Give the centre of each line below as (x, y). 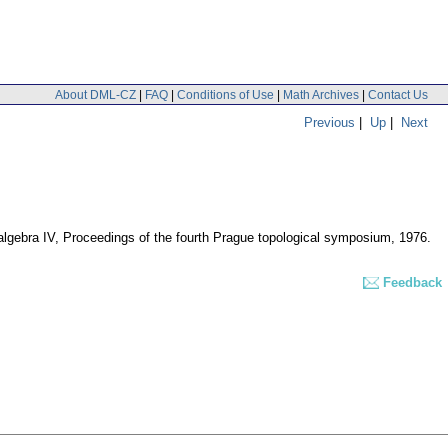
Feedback (412, 283)
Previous (329, 122)
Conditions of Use (225, 94)
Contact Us (398, 94)
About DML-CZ (95, 94)
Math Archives (321, 94)
